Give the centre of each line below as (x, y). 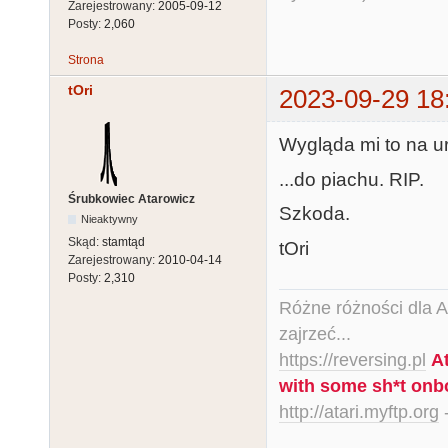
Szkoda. (314, 214)
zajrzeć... (315, 334)
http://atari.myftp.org (359, 412)
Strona (86, 59)
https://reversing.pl (352, 360)
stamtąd (123, 242)
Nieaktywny (110, 219)
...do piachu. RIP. (351, 179)
